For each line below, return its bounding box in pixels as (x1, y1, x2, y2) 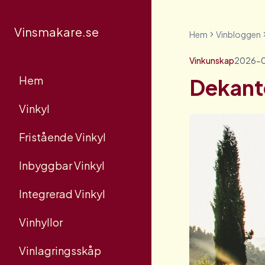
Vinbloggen (216, 29, 261, 40)
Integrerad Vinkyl (19, 187, 105, 201)
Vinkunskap (189, 55, 234, 66)
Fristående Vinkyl (19, 130, 106, 144)
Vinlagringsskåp (19, 244, 101, 257)
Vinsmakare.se (14, 24, 99, 39)
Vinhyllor (19, 215, 63, 229)
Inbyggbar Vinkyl (19, 159, 105, 172)
